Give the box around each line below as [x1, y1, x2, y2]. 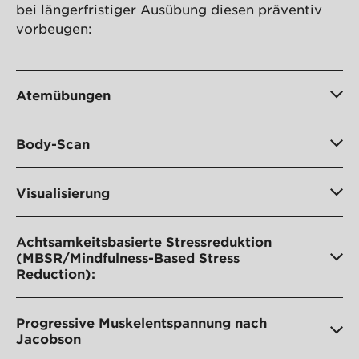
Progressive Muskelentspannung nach [16, 313, 267, 330]
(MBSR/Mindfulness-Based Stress [16, 248, 240, 265]
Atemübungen [16, 86, 111, 103]
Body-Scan [16, 135, 90, 151]
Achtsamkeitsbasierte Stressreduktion [16, 232, 272, 249]
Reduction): [16, 264, 95, 281]
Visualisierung [16, 184, 110, 200]
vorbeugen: [16, 19, 92, 36]
